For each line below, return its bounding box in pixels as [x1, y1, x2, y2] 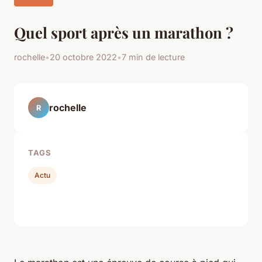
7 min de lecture [122, 52, 185, 63]
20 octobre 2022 [50, 52, 117, 63]
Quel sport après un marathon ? [14, 22, 233, 43]
